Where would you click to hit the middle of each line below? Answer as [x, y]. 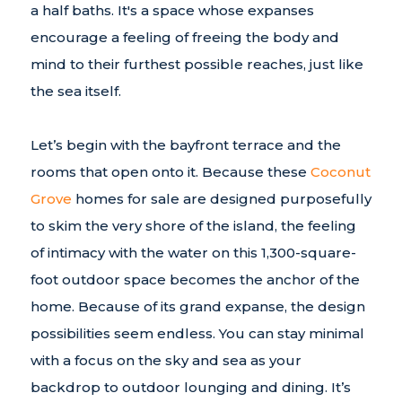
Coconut [340, 171]
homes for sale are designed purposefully [221, 198]
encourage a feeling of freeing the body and [184, 37]
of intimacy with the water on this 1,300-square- [193, 252]
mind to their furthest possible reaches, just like [197, 64]
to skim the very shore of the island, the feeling [193, 225]
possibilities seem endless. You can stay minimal [197, 333]
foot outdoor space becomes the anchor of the [195, 279]
